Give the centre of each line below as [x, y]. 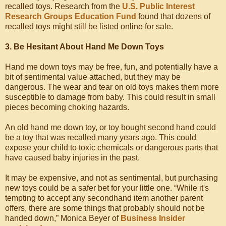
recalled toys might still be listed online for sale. [89, 27]
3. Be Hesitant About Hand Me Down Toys [84, 47]
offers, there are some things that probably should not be [105, 208]
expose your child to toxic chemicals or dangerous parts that [111, 148]
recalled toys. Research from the [64, 7]
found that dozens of [173, 17]
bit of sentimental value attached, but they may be [93, 77]
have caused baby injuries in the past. [72, 158]
